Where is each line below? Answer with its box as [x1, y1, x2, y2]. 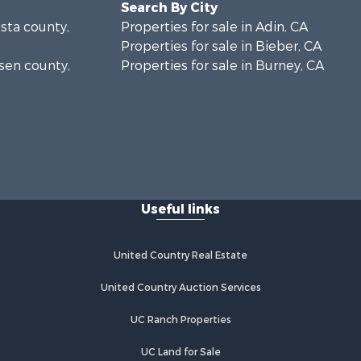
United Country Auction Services [100, 281, 261, 294]
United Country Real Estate [114, 249, 247, 262]
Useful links [141, 201, 220, 218]
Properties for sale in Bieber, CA [120, 38, 322, 55]
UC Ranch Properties [130, 313, 231, 326]
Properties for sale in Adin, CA [120, 19, 308, 35]
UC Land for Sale [140, 346, 221, 359]
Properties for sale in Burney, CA [120, 57, 324, 74]
